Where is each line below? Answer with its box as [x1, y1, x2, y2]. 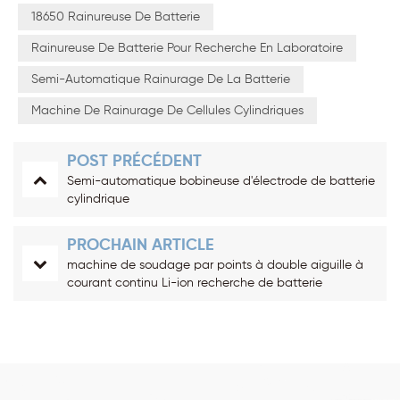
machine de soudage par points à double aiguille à [67, 258, 363, 271]
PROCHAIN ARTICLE [67, 237, 214, 254]
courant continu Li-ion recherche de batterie [67, 276, 322, 289]
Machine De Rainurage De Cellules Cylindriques [31, 104, 304, 117]
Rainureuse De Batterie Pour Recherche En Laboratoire [31, 41, 343, 54]
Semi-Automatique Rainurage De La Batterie [31, 72, 290, 86]
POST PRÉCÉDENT [67, 153, 202, 170]
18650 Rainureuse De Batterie [31, 10, 200, 23]
